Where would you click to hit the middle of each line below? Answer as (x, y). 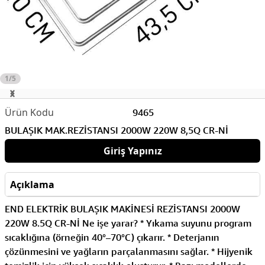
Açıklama (32, 184)
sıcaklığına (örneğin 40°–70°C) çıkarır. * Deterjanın (112, 237)
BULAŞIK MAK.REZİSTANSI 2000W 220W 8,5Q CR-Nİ (117, 130)
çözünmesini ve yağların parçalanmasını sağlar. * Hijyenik (129, 251)
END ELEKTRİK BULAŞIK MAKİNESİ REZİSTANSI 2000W (122, 209)
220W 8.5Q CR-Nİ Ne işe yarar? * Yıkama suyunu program (128, 223)
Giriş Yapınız (132, 151)
